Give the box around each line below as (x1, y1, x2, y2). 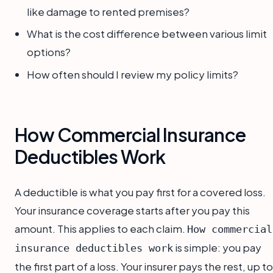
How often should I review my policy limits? (27, 67, 238, 81)
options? (27, 45, 71, 59)
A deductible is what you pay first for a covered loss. (15, 185, 266, 199)
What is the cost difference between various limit (27, 27, 267, 41)
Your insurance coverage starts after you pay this (15, 203, 250, 217)
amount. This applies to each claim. (15, 221, 187, 235)
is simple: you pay (173, 240, 261, 254)
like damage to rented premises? (27, 4, 190, 18)
